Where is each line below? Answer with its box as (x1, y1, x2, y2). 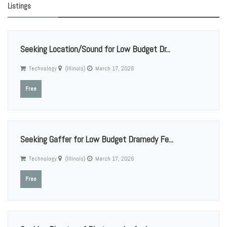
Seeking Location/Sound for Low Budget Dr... (20, 43, 170, 55)
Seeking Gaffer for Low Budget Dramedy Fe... (20, 133, 173, 145)
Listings (8, 1, 31, 11)
